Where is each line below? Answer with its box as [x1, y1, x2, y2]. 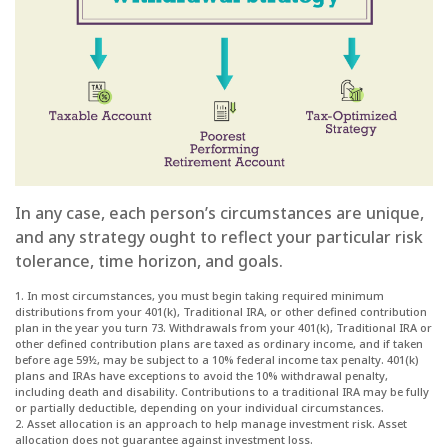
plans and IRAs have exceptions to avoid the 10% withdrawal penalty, [15, 368, 388, 384]
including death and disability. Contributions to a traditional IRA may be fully [15, 384, 429, 400]
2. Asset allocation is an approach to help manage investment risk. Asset [15, 416, 407, 432]
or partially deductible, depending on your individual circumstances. [15, 400, 384, 416]
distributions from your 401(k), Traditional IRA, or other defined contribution [15, 304, 427, 320]
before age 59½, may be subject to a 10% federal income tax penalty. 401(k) [15, 352, 419, 368]
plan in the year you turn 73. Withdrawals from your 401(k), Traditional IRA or [15, 320, 432, 336]
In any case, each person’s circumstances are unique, [15, 202, 424, 225]
